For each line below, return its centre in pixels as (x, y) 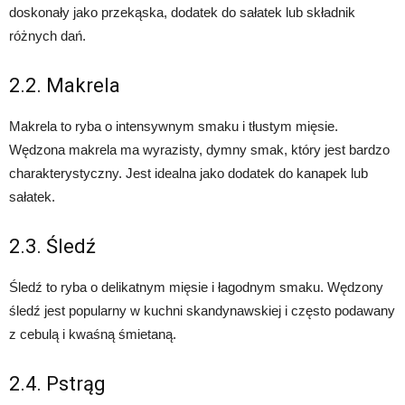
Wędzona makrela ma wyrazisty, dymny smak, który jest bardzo (199, 150)
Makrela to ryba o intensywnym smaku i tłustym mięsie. (174, 127)
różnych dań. (47, 36)
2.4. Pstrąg (57, 384)
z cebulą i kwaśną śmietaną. (93, 334)
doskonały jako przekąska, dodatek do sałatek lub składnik (182, 13)
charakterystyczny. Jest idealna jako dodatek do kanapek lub (188, 174)
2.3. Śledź (52, 247)
